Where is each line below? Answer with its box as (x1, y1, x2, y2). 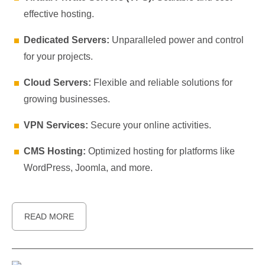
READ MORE (24, 212, 74, 221)
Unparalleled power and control (109, 35, 244, 45)
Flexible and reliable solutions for (91, 77, 232, 88)
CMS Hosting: (24, 146, 86, 156)
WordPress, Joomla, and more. (24, 163, 153, 173)
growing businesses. (24, 94, 110, 104)
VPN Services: (24, 120, 88, 130)
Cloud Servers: (24, 77, 91, 88)
